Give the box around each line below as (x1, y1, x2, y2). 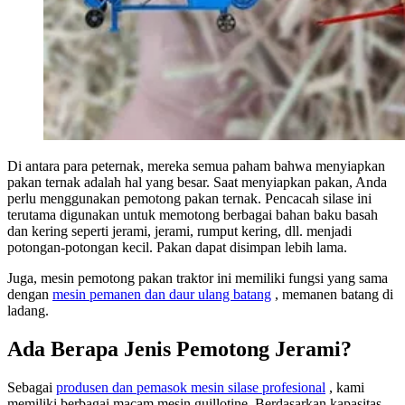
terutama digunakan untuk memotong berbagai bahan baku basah (7, 207, 378, 223)
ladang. (7, 303, 49, 319)
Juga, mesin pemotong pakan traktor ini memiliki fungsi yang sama (7, 270, 388, 287)
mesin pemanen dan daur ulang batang (52, 287, 271, 303)
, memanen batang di (271, 287, 393, 303)
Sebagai (7, 379, 56, 395)
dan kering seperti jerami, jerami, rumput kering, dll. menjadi (7, 223, 352, 240)
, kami (325, 379, 364, 395)
